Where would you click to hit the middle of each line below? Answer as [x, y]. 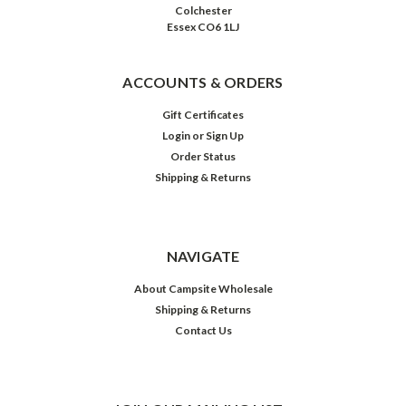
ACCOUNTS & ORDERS [203, 82]
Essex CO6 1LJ [203, 26]
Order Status [203, 156]
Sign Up [225, 135]
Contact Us [203, 330]
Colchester [203, 10]
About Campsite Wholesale [203, 288]
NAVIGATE [203, 256]
